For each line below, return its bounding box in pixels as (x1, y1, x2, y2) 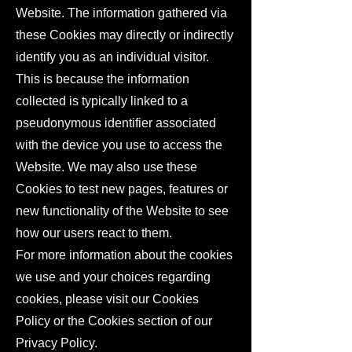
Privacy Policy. (16, 336, 97, 350)
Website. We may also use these (16, 160, 197, 174)
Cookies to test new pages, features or (16, 182, 228, 196)
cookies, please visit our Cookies (16, 292, 199, 306)
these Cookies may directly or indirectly (16, 28, 233, 42)
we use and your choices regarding (16, 270, 211, 284)
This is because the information (16, 72, 189, 86)
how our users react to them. (16, 226, 172, 240)
